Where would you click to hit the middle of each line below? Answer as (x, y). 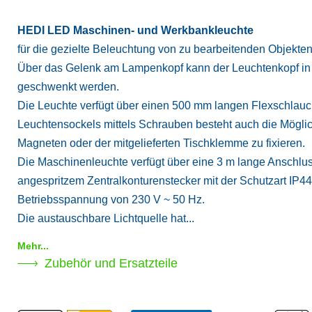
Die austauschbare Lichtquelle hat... (106, 218)
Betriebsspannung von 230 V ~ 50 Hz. (111, 199)
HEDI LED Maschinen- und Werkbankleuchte (135, 30)
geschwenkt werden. (68, 86)
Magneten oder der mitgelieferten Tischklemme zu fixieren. (161, 143)
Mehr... (33, 245)
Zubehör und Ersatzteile (111, 263)
